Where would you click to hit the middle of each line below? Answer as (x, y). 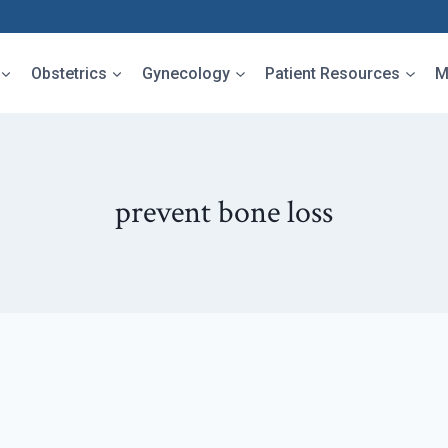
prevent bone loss (224, 212)
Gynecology (186, 73)
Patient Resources (333, 73)
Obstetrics (68, 73)
